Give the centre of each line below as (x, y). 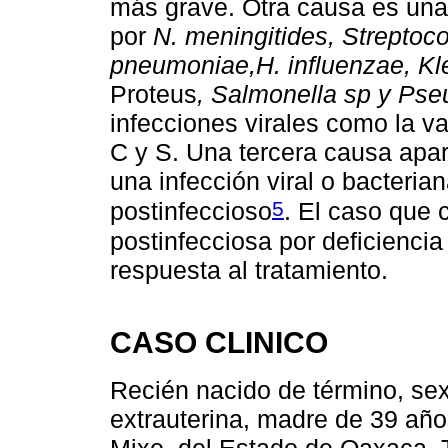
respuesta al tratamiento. (249, 269)
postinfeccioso (191, 211)
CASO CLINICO (219, 341)
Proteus (153, 94)
